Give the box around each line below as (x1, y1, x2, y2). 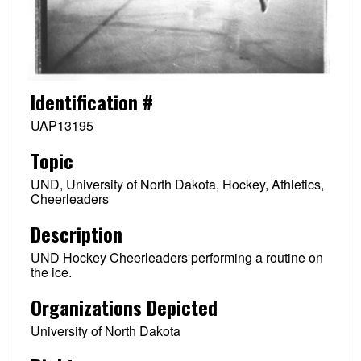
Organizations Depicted (30, 292, 218, 322)
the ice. (30, 262, 72, 281)
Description (30, 218, 122, 248)
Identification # (30, 87, 153, 117)
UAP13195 (30, 116, 93, 135)
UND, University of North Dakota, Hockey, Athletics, (30, 175, 324, 194)
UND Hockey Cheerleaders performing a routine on (30, 247, 323, 267)
